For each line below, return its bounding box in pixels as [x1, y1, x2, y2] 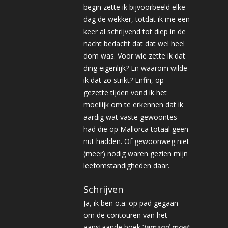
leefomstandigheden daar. [83, 161, 169, 170]
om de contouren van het [83, 210, 167, 220]
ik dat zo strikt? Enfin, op [83, 75, 164, 85]
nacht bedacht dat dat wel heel [83, 39, 185, 48]
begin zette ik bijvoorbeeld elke [83, 2, 185, 12]
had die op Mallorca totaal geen [83, 124, 188, 134]
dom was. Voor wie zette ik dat [83, 51, 185, 61]
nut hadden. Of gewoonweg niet [83, 136, 189, 146]
